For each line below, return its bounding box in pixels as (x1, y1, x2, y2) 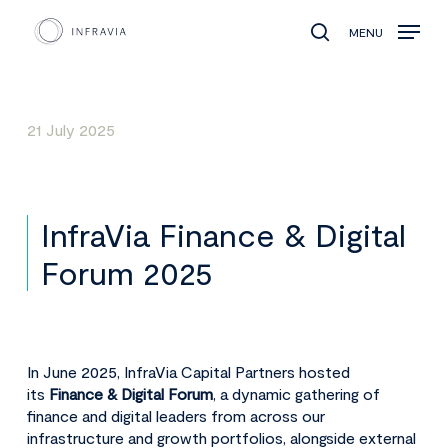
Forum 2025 (41, 253, 214, 292)
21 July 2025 (27, 120, 116, 140)
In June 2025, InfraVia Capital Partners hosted (26, 361, 350, 381)
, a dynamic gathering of (212, 383, 380, 403)
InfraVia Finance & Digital (41, 215, 407, 254)
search (327, 35, 375, 54)
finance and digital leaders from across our (26, 405, 325, 425)
